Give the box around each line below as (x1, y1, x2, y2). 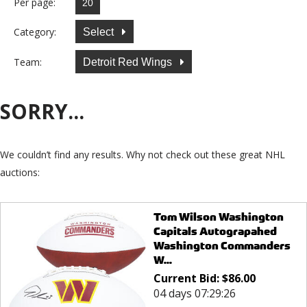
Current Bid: (153, 271, 222, 286)
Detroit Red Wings (83, 56, 175, 68)
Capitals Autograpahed (153, 224, 277, 239)
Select (83, 25, 116, 38)
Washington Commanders (153, 238, 291, 254)
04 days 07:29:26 (153, 286, 236, 302)
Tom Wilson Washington (153, 210, 284, 225)
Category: (14, 25, 56, 38)
